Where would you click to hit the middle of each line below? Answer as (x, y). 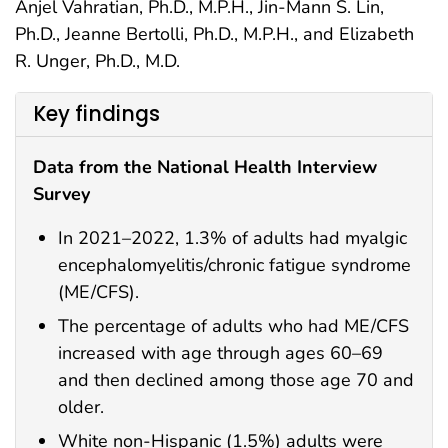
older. (81, 406)
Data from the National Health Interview (205, 166)
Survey (61, 193)
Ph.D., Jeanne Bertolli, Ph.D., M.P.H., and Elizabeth (214, 33)
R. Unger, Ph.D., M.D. (97, 60)
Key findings (96, 114)
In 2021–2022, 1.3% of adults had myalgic (232, 237)
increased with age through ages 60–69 (220, 352)
